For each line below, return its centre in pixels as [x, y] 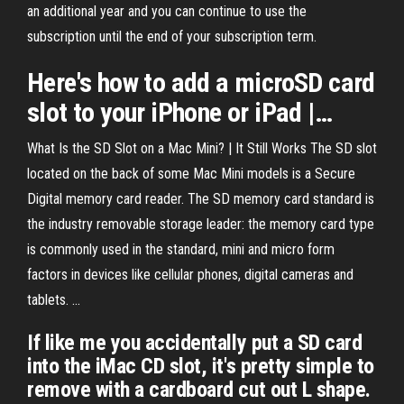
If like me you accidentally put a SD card [195, 343]
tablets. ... [54, 300]
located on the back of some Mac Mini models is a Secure [191, 174]
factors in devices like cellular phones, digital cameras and [190, 275]
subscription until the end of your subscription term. [172, 37]
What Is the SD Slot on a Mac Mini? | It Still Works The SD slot [202, 148]
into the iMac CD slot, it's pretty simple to [201, 366]
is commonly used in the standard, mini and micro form [181, 249]
